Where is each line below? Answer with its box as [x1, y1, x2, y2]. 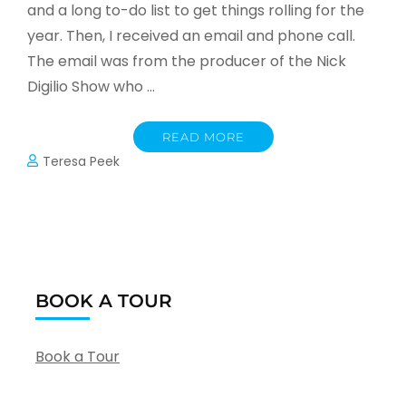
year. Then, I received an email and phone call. [27, 24, 355, 46]
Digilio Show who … [27, 75, 155, 97]
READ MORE [161, 129, 245, 144]
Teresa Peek [43, 151, 121, 170]
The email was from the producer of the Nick [27, 50, 346, 72]
